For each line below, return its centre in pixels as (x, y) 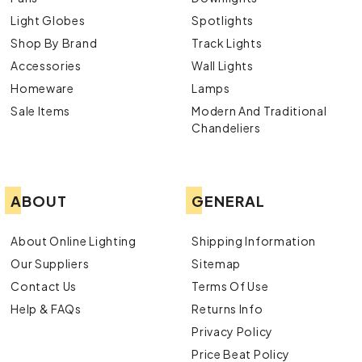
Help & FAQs (46, 308)
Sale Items (41, 110)
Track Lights (227, 42)
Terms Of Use (230, 286)
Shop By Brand (54, 42)
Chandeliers (226, 127)
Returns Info (227, 308)
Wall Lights (223, 65)
